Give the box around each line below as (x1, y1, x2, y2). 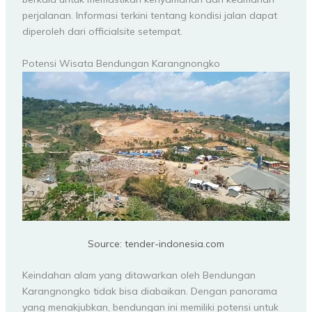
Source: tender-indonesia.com (88, 237, 224, 251)
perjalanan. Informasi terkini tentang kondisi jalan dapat (22, 9, 277, 22)
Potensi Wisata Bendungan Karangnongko (22, 56, 220, 70)
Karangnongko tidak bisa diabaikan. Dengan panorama (22, 285, 277, 298)
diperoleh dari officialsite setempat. (22, 25, 182, 38)
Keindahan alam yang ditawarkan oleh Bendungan (22, 269, 256, 282)
